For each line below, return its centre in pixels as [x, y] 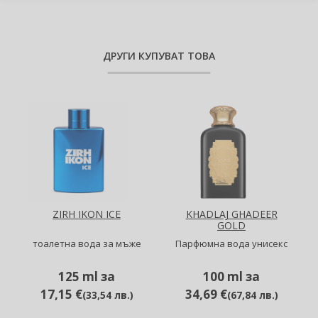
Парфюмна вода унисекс [231, 243]
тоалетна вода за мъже [87, 243]
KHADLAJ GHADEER [231, 214]
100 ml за [231, 276]
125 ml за [87, 276]
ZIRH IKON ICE [87, 214]
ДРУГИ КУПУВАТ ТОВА [159, 56]
